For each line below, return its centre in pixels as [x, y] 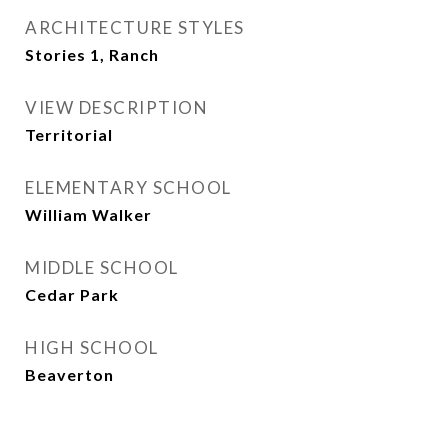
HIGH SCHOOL [92, 347]
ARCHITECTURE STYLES [135, 27]
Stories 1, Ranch [92, 54]
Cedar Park [72, 294]
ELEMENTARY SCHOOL [128, 187]
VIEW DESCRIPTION [116, 107]
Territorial [69, 134]
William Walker [88, 214]
